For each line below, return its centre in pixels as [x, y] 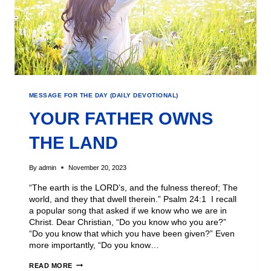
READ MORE [51, 265]
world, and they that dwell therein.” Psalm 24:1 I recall [133, 199]
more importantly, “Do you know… [94, 245]
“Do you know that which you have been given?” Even [132, 233]
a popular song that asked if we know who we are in [128, 210]
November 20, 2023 [98, 167]
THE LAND [73, 143]
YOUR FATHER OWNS [121, 119]
